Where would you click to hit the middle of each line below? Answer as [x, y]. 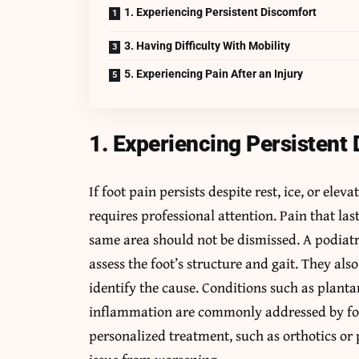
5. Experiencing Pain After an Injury [214, 73]
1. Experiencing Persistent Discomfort [221, 12]
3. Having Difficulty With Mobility [208, 45]
